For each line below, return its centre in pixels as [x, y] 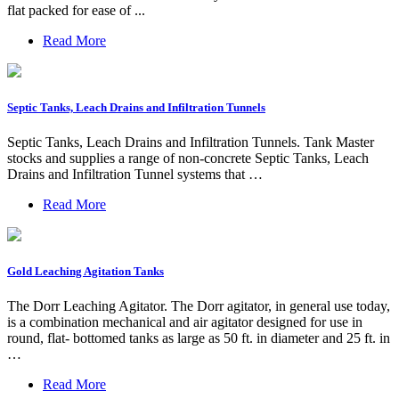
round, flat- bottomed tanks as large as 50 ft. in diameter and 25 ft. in [199, 338]
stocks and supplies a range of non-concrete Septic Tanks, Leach [188, 159]
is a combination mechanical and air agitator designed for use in [185, 322]
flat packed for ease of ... [76, 10]
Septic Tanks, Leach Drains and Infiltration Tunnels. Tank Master [191, 142]
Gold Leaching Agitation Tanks [85, 272]
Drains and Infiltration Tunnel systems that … [135, 175]
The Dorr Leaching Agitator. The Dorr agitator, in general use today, [199, 306]
